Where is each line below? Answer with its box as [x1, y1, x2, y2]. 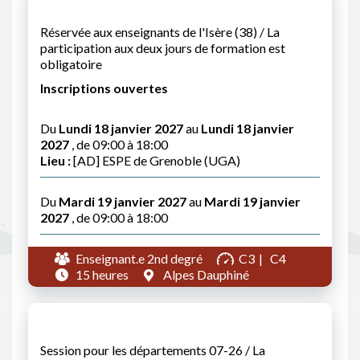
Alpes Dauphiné [160, 267, 249, 282]
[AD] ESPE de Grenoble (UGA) [71, 153, 240, 168]
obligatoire [40, 56, 102, 72]
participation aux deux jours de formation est [40, 40, 285, 55]
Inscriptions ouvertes [40, 80, 168, 96]
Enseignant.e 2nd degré [76, 251, 203, 266]
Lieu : [40, 153, 71, 168]
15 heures [73, 267, 129, 282]
